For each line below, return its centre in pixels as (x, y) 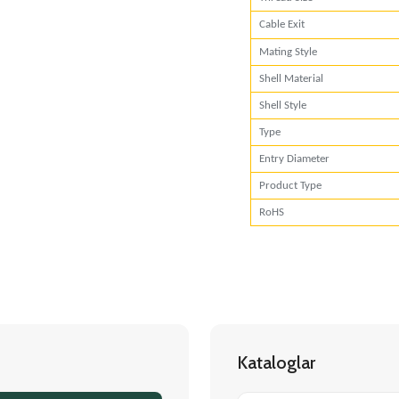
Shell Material (291, 79)
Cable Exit (282, 24)
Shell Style (283, 106)
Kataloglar (276, 362)
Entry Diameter (294, 159)
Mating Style (288, 52)
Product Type (290, 186)
